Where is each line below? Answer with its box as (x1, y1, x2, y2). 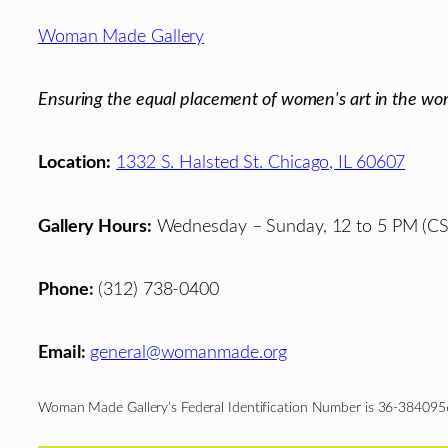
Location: (38, 153, 112, 173)
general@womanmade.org (90, 342, 288, 362)
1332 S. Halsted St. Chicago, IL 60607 (116, 153, 406, 173)
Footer (37, 5, 131, 38)
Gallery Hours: (38, 216, 152, 236)
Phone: (38, 279, 94, 299)
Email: (38, 342, 86, 362)
